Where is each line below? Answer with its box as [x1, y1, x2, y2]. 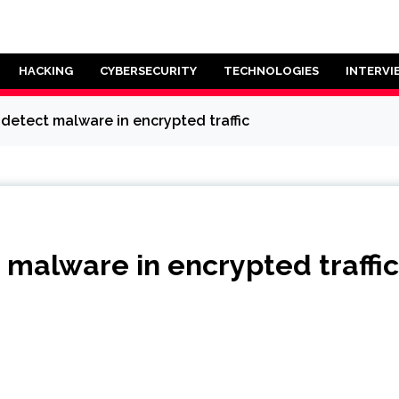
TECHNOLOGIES [224, 64, 319, 77]
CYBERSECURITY [100, 64, 197, 77]
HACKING [19, 64, 73, 77]
